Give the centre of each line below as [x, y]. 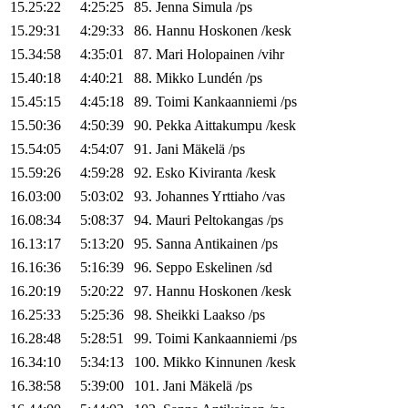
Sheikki [178, 315]
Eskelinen [224, 268]
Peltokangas [229, 220]
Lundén [220, 78]
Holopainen [220, 55]
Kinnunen [234, 362]
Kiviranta [215, 173]
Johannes [182, 197]
